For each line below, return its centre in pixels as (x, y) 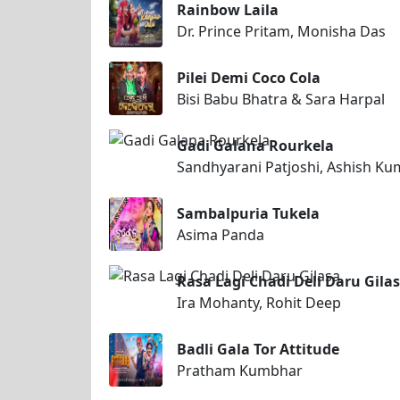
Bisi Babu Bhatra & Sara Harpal (281, 100)
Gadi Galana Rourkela (255, 146)
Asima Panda (221, 235)
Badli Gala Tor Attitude (258, 350)
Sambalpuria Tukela (248, 214)
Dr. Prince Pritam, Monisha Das (281, 32)
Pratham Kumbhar (240, 371)
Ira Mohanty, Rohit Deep (259, 303)
